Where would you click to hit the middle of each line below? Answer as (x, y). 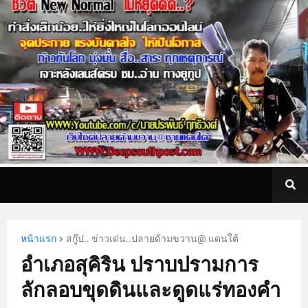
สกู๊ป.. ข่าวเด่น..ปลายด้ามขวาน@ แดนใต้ (152, 238)
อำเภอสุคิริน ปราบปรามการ (140, 264)
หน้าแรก (38, 238)
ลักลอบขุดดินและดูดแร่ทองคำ (151, 290)
